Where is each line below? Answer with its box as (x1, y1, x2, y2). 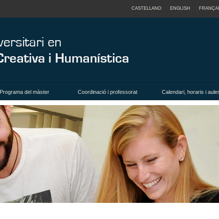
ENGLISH (170, 6, 190, 11)
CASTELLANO (131, 6, 161, 11)
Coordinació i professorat (78, 89, 138, 95)
